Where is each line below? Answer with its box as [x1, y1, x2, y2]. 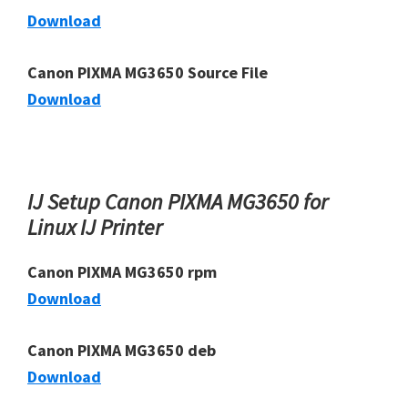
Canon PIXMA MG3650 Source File [27, 62, 268, 83]
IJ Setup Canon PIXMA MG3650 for [27, 188, 328, 216]
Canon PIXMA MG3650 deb [27, 340, 216, 361]
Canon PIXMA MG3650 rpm [27, 261, 217, 282]
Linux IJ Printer [27, 213, 162, 241]
